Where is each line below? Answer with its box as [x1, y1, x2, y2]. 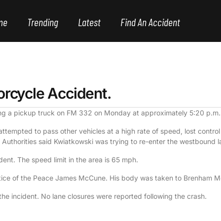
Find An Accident [120, 15, 180, 28]
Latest [78, 15, 101, 28]
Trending [27, 15, 58, 28]
